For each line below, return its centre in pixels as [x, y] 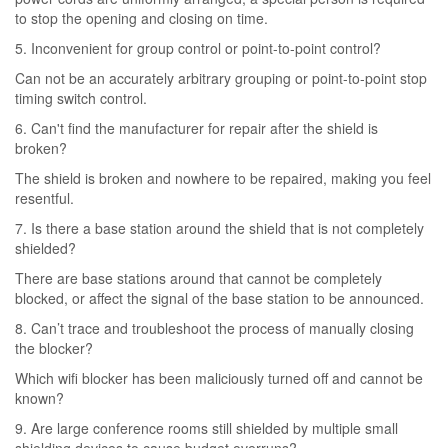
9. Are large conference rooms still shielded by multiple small [206, 428]
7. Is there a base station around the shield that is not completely [219, 228]
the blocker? [54, 348]
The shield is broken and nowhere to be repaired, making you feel [223, 178]
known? [39, 398]
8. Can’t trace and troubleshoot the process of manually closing [214, 328]
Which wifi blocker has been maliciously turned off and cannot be [219, 378]
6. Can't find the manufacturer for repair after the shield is [196, 128]
